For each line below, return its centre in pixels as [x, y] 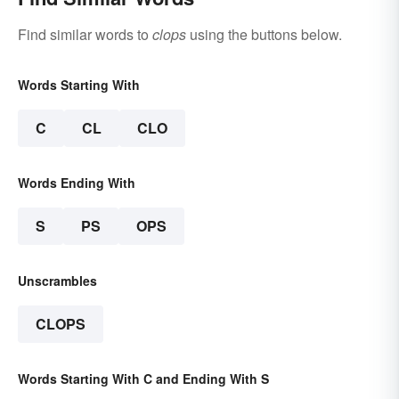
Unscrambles [57, 281]
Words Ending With [77, 183]
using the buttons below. [264, 35]
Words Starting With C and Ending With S [143, 379]
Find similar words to [85, 35]
